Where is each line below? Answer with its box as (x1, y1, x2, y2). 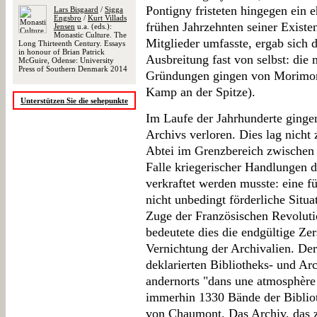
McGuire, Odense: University (18, 56, 114, 64)
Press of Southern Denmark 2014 (18, 64, 127, 73)
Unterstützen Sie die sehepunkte (21, 96, 128, 105)
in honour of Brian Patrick (18, 47, 105, 56)
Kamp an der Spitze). (146, 85, 255, 99)
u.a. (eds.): (75, 22, 112, 30)
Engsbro (54, 13, 81, 22)
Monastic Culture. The (54, 30, 127, 39)
